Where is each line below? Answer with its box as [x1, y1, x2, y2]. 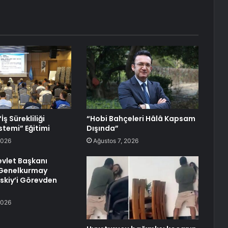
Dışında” [86, 123, 119, 134]
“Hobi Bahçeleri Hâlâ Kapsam [86, 113, 195, 124]
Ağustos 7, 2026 [93, 137, 138, 145]
